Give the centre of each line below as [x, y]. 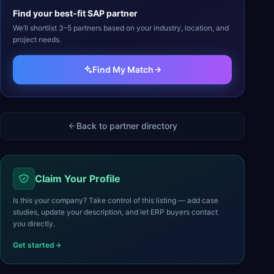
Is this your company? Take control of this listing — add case [116, 200]
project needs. [37, 39]
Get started [34, 245]
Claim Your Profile [78, 178]
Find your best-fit [50, 13]
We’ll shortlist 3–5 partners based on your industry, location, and [121, 28]
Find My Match [123, 69]
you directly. [34, 223]
